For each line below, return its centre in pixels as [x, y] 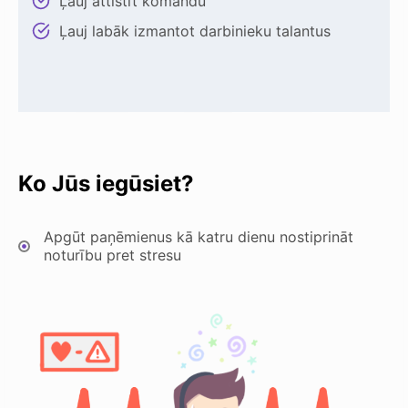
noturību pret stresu [112, 255]
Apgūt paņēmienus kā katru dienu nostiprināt [199, 237]
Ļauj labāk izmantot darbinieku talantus [195, 31]
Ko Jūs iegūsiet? [106, 184]
